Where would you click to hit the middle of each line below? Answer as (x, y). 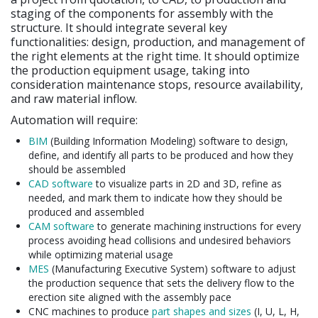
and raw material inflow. (74, 98)
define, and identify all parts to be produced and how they (161, 155)
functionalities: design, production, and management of (158, 42)
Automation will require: (74, 120)
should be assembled (77, 169)
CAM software (61, 226)
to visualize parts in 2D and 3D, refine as (189, 183)
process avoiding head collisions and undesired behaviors (160, 240)
